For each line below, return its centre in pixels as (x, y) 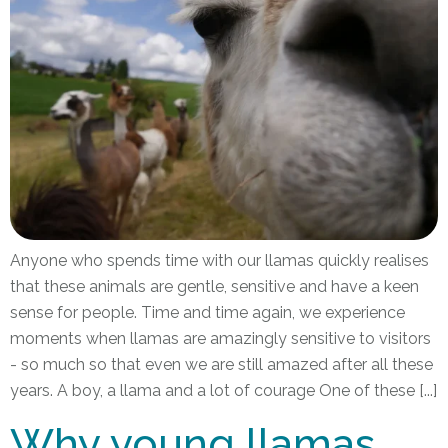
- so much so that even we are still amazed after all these (221, 364)
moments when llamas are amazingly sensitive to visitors (220, 338)
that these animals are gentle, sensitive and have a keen (214, 286)
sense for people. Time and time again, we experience (207, 312)
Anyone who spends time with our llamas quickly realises (219, 260)
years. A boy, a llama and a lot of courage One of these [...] (223, 390)
